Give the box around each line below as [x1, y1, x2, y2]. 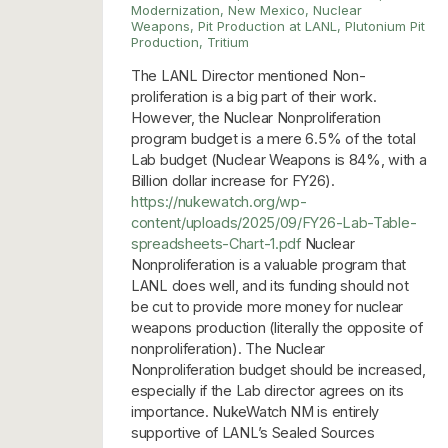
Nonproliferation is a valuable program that [131, 255, 407, 273]
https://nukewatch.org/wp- [131, 192, 307, 210]
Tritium [207, 33, 249, 50]
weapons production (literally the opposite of [131, 318, 423, 336]
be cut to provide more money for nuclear [131, 297, 403, 315]
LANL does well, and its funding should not [131, 276, 409, 294]
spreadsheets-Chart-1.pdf [131, 234, 301, 252]
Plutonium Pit [345, 17, 425, 34]
